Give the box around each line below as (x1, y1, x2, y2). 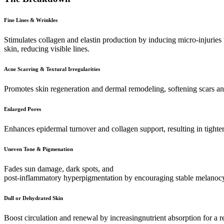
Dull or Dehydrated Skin (4, 194, 63, 201)
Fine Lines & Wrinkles (4, 16, 57, 23)
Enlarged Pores (4, 105, 41, 112)
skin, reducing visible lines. (4, 44, 89, 53)
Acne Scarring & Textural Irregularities (4, 65, 100, 72)
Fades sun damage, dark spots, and (4, 164, 113, 173)
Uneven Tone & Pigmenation (4, 145, 73, 152)
